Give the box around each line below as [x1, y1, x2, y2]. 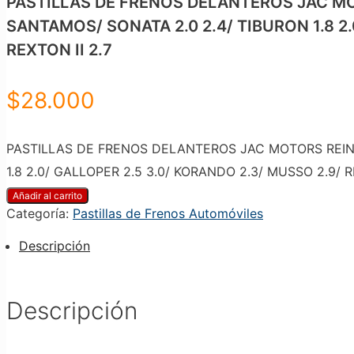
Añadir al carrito [13, 189, 82, 201]
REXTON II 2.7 [6, 40, 112, 59]
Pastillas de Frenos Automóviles [73, 205, 263, 221]
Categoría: [6, 205, 73, 221]
